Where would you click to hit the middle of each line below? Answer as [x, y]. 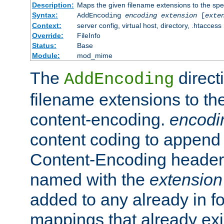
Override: [47, 35]
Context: [46, 25]
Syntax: [45, 15]
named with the [90, 179]
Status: [44, 45]
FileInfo [88, 35]
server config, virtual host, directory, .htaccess [149, 25]
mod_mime [94, 55]
